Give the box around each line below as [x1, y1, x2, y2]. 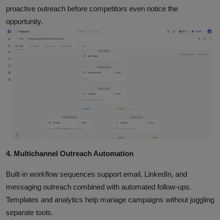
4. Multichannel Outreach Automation [6, 149, 134, 158]
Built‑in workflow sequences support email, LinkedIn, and [6, 170, 187, 178]
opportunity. [6, 17, 43, 26]
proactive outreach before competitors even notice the [6, 4, 178, 13]
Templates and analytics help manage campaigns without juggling [6, 195, 214, 204]
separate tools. [6, 208, 53, 217]
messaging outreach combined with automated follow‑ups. [6, 183, 192, 191]
